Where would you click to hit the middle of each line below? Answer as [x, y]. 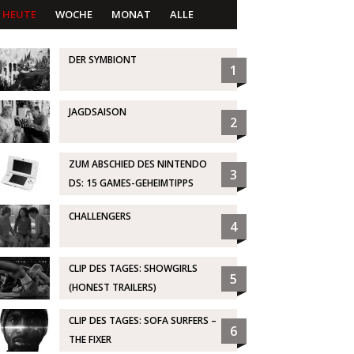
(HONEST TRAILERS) [112, 288]
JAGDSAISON [97, 112]
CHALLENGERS [100, 217]
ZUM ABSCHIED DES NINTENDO [137, 164]
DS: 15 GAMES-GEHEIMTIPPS [131, 183]
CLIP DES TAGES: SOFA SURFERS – [142, 321]
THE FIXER [90, 340]
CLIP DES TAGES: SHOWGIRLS [133, 269]
